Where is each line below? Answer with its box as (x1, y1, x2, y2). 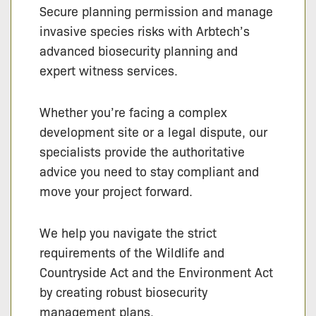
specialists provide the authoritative (39, 142, 245, 160)
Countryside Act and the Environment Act (39, 263, 273, 281)
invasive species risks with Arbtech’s (39, 22, 250, 39)
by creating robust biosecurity (39, 283, 207, 300)
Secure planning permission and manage (39, 2, 273, 20)
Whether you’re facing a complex (39, 103, 227, 121)
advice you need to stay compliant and (39, 162, 259, 180)
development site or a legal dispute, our (39, 123, 267, 140)
